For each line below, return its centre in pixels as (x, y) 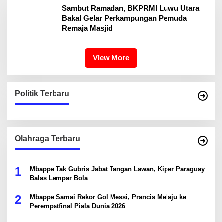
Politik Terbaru (42, 94)
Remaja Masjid (87, 28)
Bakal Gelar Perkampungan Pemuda (124, 18)
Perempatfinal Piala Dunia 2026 (78, 206)
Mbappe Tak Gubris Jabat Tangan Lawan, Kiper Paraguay (117, 169)
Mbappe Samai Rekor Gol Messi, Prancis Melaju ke (108, 197)
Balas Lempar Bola (59, 178)
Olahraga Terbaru (48, 139)
